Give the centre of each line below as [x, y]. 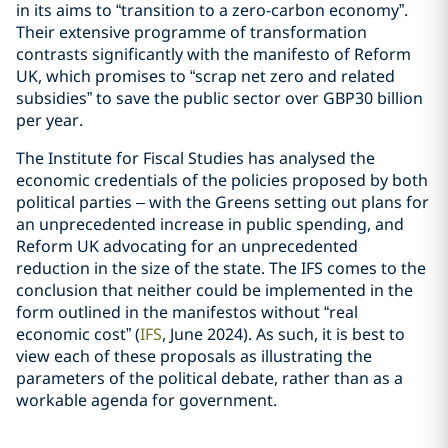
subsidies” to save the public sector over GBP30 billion [219, 98]
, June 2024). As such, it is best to [283, 334]
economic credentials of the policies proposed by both [222, 180]
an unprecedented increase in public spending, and [210, 224]
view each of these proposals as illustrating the [194, 356]
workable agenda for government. [146, 400]
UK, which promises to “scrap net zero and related [205, 76]
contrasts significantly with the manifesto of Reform [213, 54]
